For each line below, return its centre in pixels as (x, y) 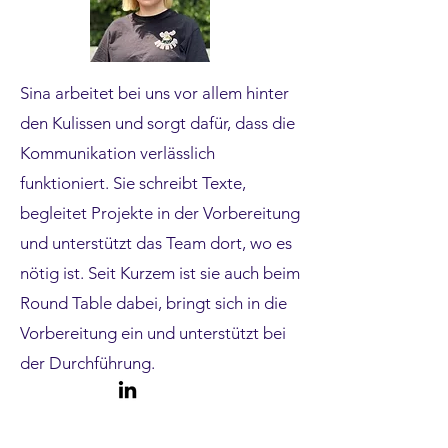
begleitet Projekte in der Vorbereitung (160, 213)
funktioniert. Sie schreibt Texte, (133, 183)
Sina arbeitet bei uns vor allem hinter (154, 93)
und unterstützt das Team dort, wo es (156, 243)
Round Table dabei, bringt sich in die (153, 303)
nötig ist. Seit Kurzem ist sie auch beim (160, 273)
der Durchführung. (87, 363)
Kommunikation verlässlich (117, 153)
